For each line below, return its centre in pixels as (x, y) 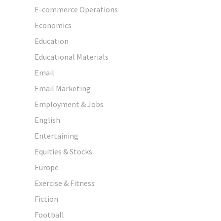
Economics (53, 25)
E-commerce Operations (76, 9)
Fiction (46, 199)
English (47, 120)
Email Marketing (63, 88)
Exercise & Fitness (65, 183)
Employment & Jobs (69, 104)
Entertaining (56, 135)
